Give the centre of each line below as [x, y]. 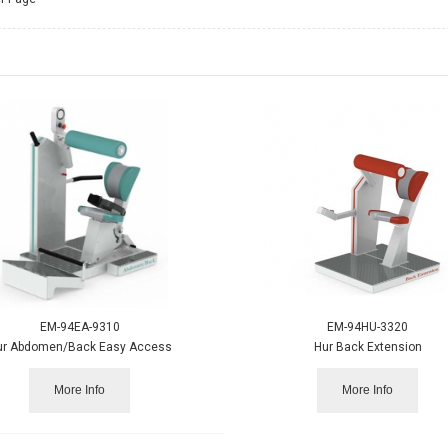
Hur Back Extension [367, 346]
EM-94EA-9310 [79, 326]
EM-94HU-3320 [368, 326]
